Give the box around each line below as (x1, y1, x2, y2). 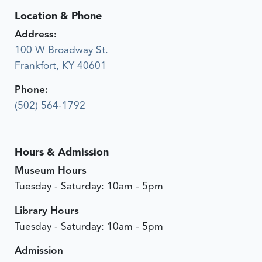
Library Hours (15, 204, 80, 217)
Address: (15, 27, 57, 41)
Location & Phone (15, 9, 102, 22)
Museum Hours (15, 164, 87, 177)
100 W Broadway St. (15, 43, 109, 57)
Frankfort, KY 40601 (15, 59, 107, 73)
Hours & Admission (15, 146, 109, 159)
